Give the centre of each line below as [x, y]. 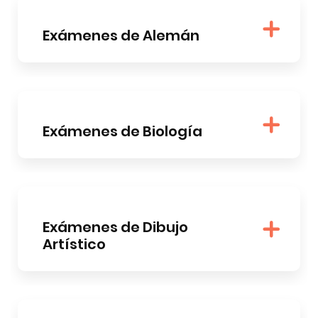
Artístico [74, 244]
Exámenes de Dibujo [115, 227]
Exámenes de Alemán [121, 35]
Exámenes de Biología [122, 131]
